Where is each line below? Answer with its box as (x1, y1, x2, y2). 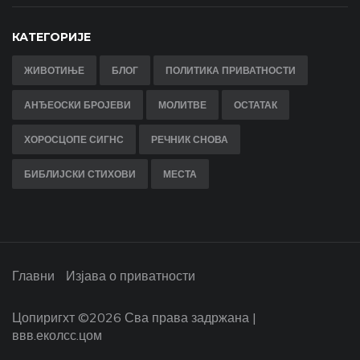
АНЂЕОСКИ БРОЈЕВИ (24, 99, 131, 112)
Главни (12, 268, 55, 284)
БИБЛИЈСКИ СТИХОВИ (24, 168, 136, 181)
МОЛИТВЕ (158, 99, 207, 112)
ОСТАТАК (234, 99, 277, 112)
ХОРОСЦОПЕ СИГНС (24, 133, 124, 146)
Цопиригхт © (12, 309, 89, 326)
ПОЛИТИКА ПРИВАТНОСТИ (166, 64, 296, 77)
